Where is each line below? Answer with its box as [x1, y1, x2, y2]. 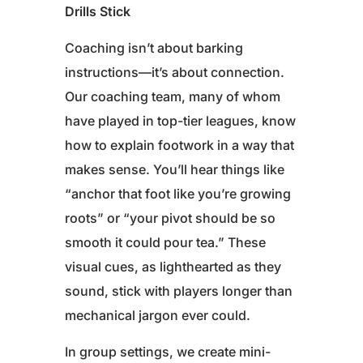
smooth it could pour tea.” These [65, 234, 266, 251]
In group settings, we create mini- [65, 344, 271, 361]
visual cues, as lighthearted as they [65, 258, 281, 275]
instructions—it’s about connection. [65, 64, 284, 81]
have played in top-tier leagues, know [65, 113, 296, 130]
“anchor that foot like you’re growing [65, 186, 291, 203]
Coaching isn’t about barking [65, 40, 243, 57]
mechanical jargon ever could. [65, 307, 250, 324]
